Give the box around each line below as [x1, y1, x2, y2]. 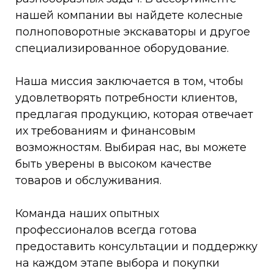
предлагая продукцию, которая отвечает [15, 108, 253, 122]
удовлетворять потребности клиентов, [15, 91, 237, 105]
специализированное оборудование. [15, 42, 232, 56]
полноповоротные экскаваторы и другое [15, 25, 250, 39]
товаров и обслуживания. [15, 174, 161, 188]
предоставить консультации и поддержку [15, 240, 257, 254]
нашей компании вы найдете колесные [15, 9, 243, 23]
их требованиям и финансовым [15, 124, 196, 138]
